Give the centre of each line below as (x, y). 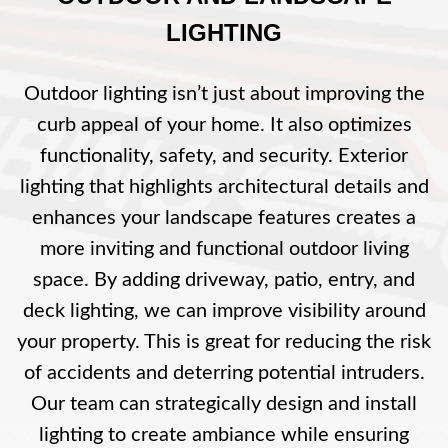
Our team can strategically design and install (224, 403)
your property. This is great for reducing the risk (224, 341)
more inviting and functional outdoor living (224, 248)
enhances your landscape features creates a (224, 217)
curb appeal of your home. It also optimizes (224, 124)
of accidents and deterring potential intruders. (224, 372)
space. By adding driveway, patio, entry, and (224, 279)
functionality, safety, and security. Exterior (224, 155)
